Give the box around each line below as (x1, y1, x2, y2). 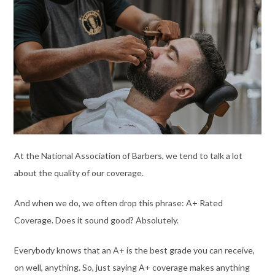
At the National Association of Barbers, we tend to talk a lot (14, 150, 242, 161)
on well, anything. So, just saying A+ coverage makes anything (14, 261, 250, 273)
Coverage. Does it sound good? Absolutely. (14, 214, 180, 225)
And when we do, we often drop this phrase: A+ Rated (14, 197, 223, 208)
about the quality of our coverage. (14, 167, 145, 178)
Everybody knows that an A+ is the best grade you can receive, (14, 244, 255, 255)
